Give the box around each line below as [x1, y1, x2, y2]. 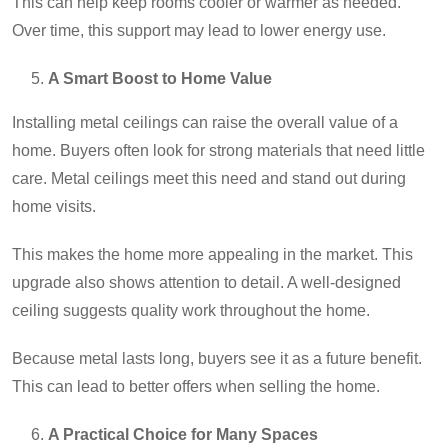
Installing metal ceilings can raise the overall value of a [12, 114, 398, 132]
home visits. [12, 198, 96, 216]
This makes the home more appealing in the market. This [12, 246, 413, 264]
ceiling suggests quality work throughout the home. [12, 302, 370, 320]
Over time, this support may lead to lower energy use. [12, 22, 386, 40]
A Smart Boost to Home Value [48, 70, 272, 88]
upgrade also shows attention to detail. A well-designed [12, 274, 401, 292]
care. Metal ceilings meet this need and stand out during [12, 170, 406, 188]
